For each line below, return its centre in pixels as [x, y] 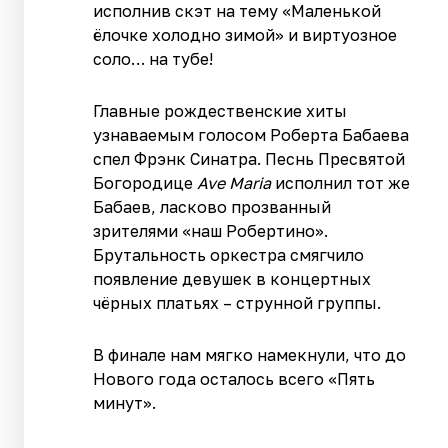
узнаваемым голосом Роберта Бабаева [251, 134]
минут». [125, 402]
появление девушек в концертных [232, 278]
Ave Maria [234, 182]
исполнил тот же [341, 182]
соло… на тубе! [153, 58]
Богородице [145, 182]
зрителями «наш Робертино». [211, 230]
